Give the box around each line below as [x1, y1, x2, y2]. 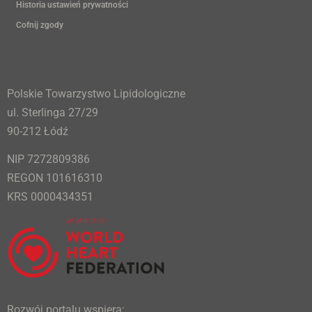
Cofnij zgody [16, 19, 63, 30]
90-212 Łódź [7, 124, 68, 138]
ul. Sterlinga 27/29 [7, 105, 98, 119]
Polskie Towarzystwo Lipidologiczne [7, 86, 185, 100]
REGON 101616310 [7, 171, 102, 185]
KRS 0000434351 [7, 189, 93, 203]
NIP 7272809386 [7, 152, 90, 166]
